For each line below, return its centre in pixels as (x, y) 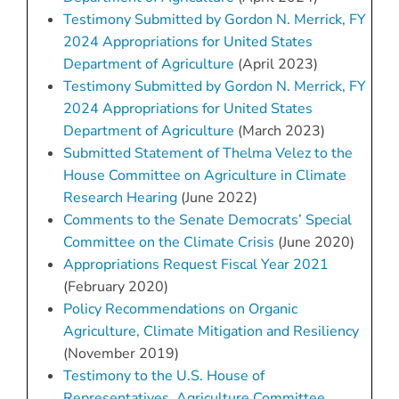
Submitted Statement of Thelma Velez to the (208, 154)
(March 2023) (279, 131)
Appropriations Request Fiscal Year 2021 (195, 265)
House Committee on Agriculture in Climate (204, 176)
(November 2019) (121, 354)
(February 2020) (115, 287)
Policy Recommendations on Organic (180, 309)
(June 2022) (217, 198)
